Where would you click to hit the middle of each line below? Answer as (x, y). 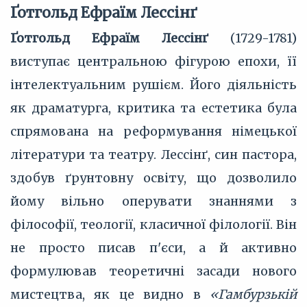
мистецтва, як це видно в (110, 294)
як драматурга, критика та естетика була (153, 108)
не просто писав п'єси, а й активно (153, 248)
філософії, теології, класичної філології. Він (153, 224)
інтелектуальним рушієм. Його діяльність (153, 85)
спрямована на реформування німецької (153, 131)
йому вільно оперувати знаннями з (153, 201)
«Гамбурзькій (253, 294)
